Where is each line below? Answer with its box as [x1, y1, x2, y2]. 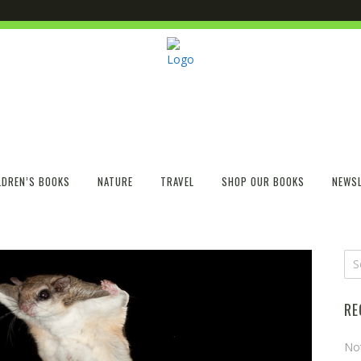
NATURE [97, 173, 133, 190]
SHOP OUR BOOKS [221, 173, 305, 190]
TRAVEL [160, 173, 194, 190]
